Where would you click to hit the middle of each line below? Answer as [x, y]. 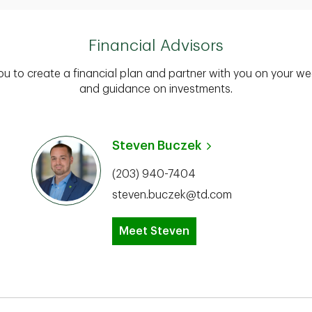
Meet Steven [154, 231]
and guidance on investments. [156, 89]
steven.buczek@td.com [172, 195]
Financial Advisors [156, 46]
